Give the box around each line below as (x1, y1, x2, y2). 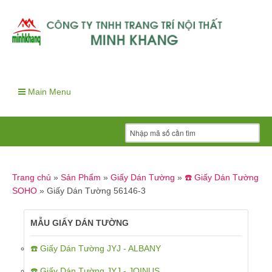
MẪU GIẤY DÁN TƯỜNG (30, 218, 129, 228)
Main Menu (25, 87, 71, 97)
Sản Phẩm (61, 172, 101, 183)
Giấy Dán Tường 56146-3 (47, 186, 146, 196)
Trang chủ (12, 172, 51, 183)
